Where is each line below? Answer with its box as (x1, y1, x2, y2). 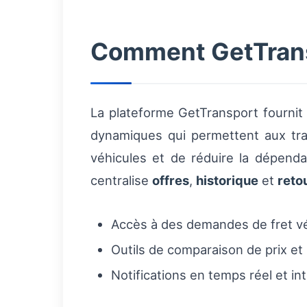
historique (196, 173, 258, 188)
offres (152, 173, 189, 188)
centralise (90, 173, 152, 188)
